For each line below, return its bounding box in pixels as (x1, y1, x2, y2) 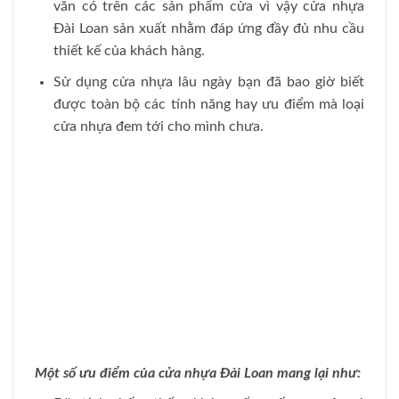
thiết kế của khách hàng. (53, 44, 205, 59)
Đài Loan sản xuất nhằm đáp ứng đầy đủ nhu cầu (53, 21, 364, 37)
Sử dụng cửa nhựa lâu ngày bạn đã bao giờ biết (53, 75, 364, 90)
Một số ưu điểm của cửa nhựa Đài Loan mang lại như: (35, 365, 364, 380)
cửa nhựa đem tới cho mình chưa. (53, 119, 264, 134)
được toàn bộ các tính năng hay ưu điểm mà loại (53, 97, 364, 112)
